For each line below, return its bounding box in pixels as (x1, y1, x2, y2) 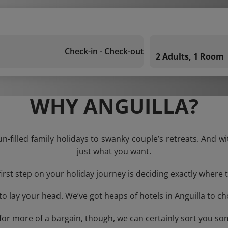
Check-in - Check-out (65, 46, 144, 57)
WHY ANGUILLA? (30, 92, 198, 120)
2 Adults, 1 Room (156, 51, 224, 62)
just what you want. (77, 146, 151, 157)
